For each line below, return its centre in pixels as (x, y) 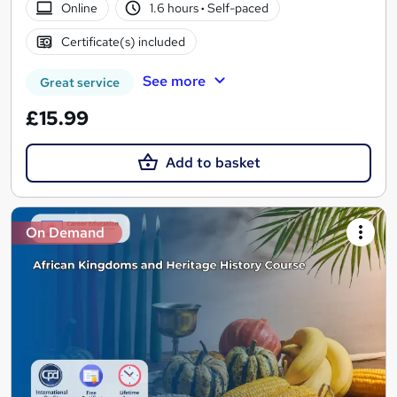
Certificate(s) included (123, 41)
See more (174, 81)
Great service (80, 82)
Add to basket (213, 162)
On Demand (65, 233)
